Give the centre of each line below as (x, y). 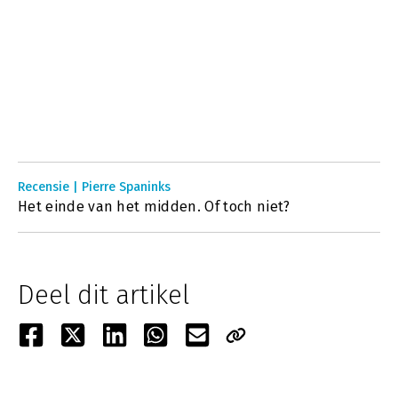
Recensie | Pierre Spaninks (94, 187)
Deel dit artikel (103, 295)
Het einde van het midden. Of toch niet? (154, 207)
